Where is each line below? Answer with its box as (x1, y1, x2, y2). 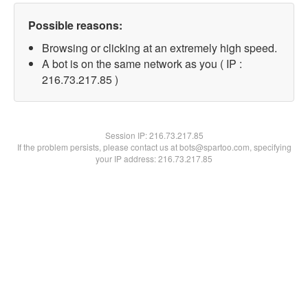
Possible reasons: (28, 17, 122, 33)
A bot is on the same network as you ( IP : (42, 56, 242, 71)
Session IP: (104, 129, 149, 141)
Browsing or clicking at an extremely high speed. (42, 40, 277, 56)
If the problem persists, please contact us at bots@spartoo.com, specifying (16, 141, 291, 153)
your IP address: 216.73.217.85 (96, 153, 212, 164)
